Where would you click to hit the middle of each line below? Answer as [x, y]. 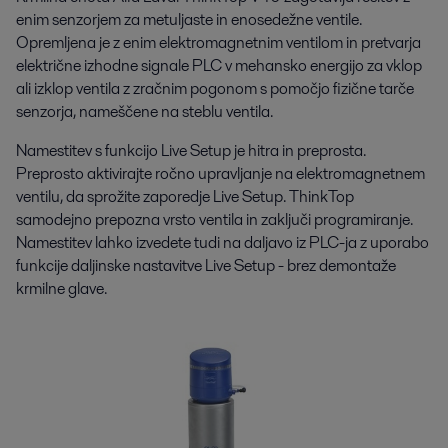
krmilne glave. [61, 288]
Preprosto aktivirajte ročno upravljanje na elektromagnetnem [220, 173]
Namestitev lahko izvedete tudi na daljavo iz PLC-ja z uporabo [222, 242]
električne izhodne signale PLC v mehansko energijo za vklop [219, 65]
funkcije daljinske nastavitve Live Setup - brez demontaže [206, 265]
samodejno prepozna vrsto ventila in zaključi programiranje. [214, 219]
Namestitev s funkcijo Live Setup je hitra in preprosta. [191, 150]
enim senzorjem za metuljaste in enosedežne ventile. [189, 19]
